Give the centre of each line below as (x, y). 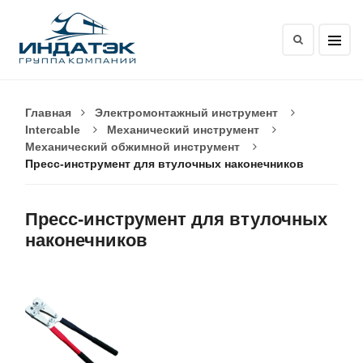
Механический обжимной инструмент (132, 147)
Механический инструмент (183, 130)
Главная (48, 113)
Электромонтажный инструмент (186, 113)
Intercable (53, 130)
